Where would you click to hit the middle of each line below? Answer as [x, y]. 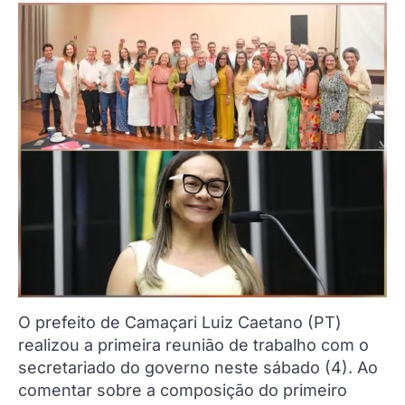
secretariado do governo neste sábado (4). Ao [198, 368]
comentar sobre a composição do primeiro [183, 391]
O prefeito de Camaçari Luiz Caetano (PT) [180, 323]
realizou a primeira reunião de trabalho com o [193, 345]
